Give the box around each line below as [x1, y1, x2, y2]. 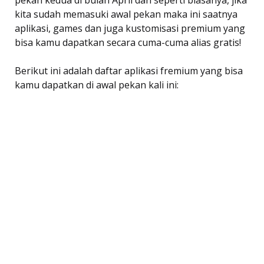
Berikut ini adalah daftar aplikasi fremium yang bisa [15, 64, 243, 77]
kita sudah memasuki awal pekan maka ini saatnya [15, 8, 237, 21]
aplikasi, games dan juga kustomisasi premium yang [15, 22, 245, 35]
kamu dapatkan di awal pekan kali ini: [15, 78, 179, 91]
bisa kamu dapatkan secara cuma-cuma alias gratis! [15, 36, 241, 49]
